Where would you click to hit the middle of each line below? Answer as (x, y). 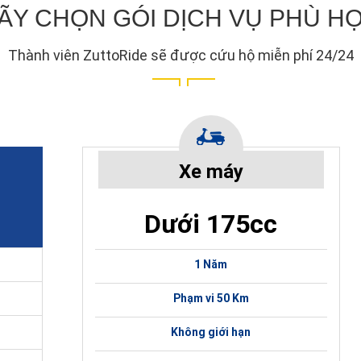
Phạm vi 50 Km (211, 299)
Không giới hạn (211, 332)
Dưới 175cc (211, 224)
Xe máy (211, 172)
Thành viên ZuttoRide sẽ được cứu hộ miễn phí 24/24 (180, 56)
